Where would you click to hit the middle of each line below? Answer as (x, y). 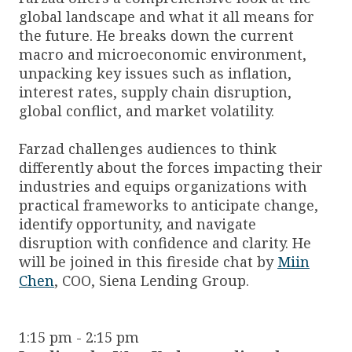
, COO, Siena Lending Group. (152, 281)
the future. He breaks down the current (156, 36)
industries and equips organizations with (163, 187)
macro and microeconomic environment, (163, 55)
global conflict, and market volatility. (147, 111)
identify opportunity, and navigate (137, 224)
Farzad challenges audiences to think (148, 149)
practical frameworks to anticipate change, (169, 205)
